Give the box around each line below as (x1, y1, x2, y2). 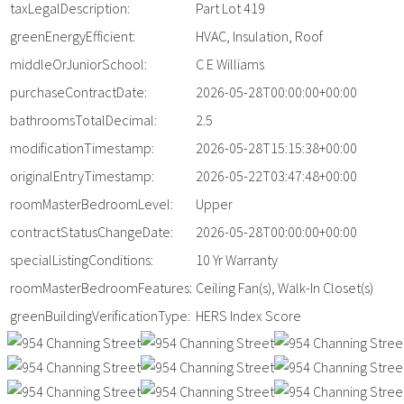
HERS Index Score (196, 307, 301, 325)
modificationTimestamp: (10, 139, 154, 157)
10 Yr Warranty (196, 251, 278, 269)
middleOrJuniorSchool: (10, 55, 147, 73)
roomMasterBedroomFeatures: (10, 279, 192, 297)
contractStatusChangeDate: (10, 223, 173, 241)
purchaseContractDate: (10, 83, 147, 101)
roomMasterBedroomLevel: (10, 195, 173, 213)
